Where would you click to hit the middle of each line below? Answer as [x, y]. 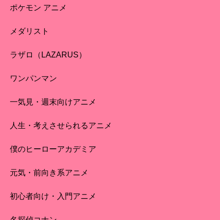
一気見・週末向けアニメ [53, 102]
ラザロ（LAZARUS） [48, 55]
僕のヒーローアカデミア [53, 149]
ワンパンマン [33, 79]
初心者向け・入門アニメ [53, 196]
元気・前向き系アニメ [49, 173]
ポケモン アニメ [38, 8]
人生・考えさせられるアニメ [61, 126]
